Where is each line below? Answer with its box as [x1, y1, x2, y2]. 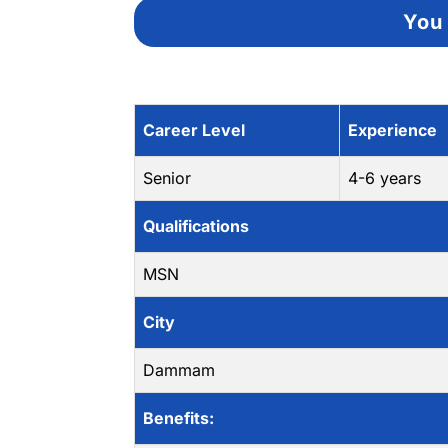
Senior [143, 168, 192, 188]
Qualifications [143, 216, 250, 236]
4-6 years [348, 168, 422, 188]
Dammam [143, 360, 216, 380]
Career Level [143, 120, 246, 140]
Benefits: [143, 408, 215, 428]
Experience [348, 120, 438, 140]
